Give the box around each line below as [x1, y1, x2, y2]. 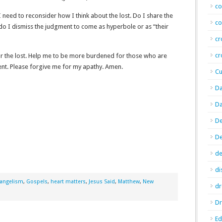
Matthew [118, 178, 140, 185]
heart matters [51, 178, 86, 185]
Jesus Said [89, 178, 115, 185]
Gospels [26, 178, 48, 185]
